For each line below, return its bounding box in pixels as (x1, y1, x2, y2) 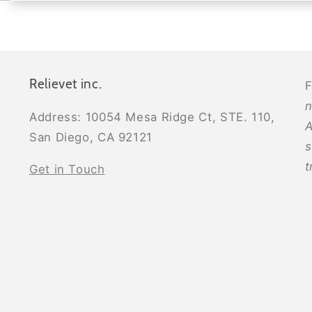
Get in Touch (29, 162, 105, 176)
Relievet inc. (29, 76, 102, 93)
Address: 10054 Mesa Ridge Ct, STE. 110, (29, 110, 275, 125)
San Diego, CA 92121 (29, 130, 153, 145)
